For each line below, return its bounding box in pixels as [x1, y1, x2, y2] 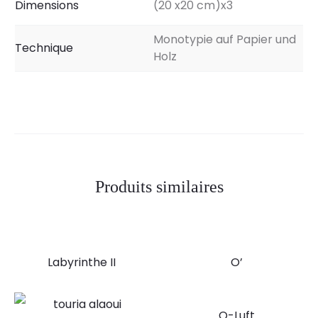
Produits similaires [94, 177, 224, 196]
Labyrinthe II [47, 253, 116, 270]
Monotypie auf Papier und [153, 31, 296, 48]
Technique [15, 40, 73, 56]
